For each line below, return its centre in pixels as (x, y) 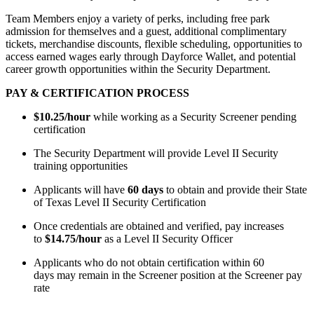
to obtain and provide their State (235, 190)
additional (196, 32)
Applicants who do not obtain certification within (143, 263)
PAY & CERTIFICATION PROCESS (97, 93)
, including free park (225, 19)
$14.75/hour (73, 239)
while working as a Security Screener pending (193, 117)
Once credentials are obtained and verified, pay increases (159, 226)
